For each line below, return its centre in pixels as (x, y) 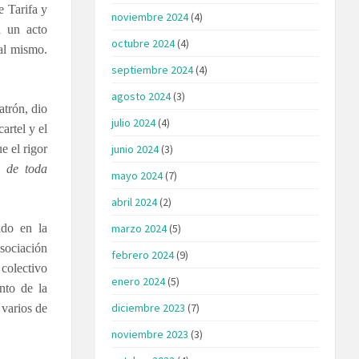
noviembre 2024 (150, 16)
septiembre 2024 (153, 69)
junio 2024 (135, 149)
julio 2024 (134, 122)
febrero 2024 (143, 254)
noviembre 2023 (150, 334)
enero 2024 (139, 281)
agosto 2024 (141, 96)
